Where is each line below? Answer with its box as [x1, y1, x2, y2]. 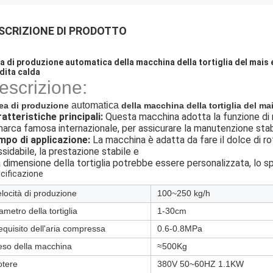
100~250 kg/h [157, 188, 210, 198]
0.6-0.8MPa [157, 224, 202, 233]
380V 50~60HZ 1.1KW [157, 259, 244, 269]
